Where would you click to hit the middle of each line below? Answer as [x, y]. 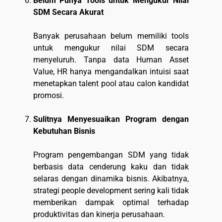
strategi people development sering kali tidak [111, 191]
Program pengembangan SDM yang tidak [111, 155]
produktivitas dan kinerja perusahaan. [99, 215]
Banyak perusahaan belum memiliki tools [111, 36]
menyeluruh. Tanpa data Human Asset [111, 60]
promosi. [49, 96]
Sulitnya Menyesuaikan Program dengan [111, 119]
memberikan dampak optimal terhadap [111, 203]
